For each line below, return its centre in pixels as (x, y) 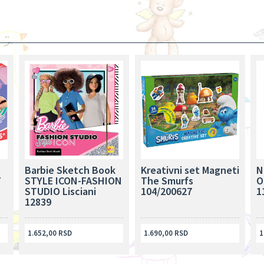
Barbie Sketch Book (70, 170)
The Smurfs (167, 180)
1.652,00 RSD (50, 233)
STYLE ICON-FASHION (74, 180)
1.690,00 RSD (166, 233)
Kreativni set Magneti (190, 170)
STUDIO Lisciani (61, 191)
